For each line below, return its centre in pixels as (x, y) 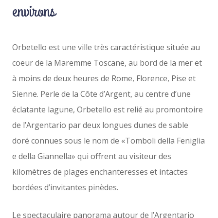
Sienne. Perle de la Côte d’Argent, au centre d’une (101, 94)
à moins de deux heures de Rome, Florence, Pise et (104, 78)
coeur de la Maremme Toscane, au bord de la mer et (107, 63)
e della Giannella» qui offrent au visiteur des (92, 156)
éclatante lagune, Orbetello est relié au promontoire (108, 109)
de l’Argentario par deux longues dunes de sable (100, 125)
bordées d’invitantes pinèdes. (65, 187)
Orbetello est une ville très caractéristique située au (106, 47)
